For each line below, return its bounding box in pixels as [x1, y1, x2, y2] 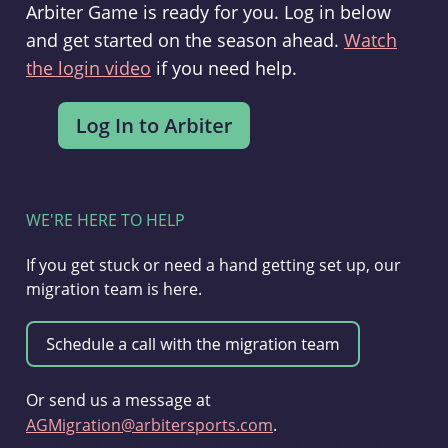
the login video [25, 56, 151, 80]
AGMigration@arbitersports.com [25, 414, 273, 435]
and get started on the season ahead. [25, 28, 344, 52]
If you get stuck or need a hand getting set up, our [25, 254, 401, 275]
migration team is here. [25, 278, 202, 299]
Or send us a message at [25, 389, 211, 410]
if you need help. [150, 56, 297, 80]
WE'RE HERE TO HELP [25, 209, 185, 230]
